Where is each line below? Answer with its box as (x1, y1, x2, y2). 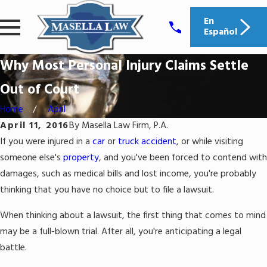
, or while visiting (176, 135, 243, 150)
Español (204, 24, 238, 40)
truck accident (118, 135, 176, 150)
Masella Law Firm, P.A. (81, 119, 168, 134)
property (63, 151, 99, 166)
